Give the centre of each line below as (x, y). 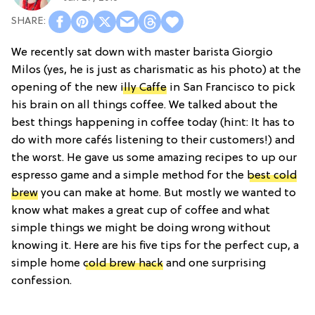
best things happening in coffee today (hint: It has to (153, 123)
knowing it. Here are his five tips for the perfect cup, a (155, 246)
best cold (272, 175)
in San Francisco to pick (231, 88)
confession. (41, 281)
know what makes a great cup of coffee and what (141, 211)
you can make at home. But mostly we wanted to (167, 193)
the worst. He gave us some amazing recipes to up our (154, 158)
